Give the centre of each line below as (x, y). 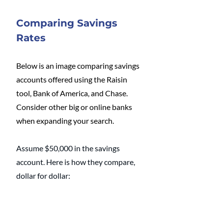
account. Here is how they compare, (76, 162)
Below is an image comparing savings (79, 65)
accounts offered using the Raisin (72, 79)
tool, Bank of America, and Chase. (73, 93)
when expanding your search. (65, 120)
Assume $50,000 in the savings (69, 148)
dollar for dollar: (43, 175)
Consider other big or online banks (75, 107)
